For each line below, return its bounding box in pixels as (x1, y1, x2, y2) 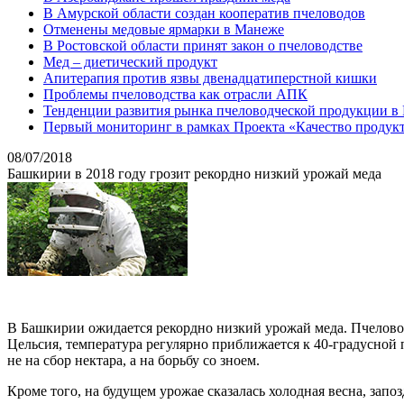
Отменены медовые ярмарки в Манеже (43, 22, 284, 37)
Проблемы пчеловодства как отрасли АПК (43, 87, 308, 102)
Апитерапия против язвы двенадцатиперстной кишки (43, 70, 377, 86)
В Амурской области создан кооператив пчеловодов (43, 5, 365, 21)
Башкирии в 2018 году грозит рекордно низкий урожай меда (7, 166, 381, 181)
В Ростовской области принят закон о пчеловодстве (43, 38, 363, 53)
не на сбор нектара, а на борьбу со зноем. (7, 353, 263, 368)
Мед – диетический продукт (43, 54, 217, 69)
